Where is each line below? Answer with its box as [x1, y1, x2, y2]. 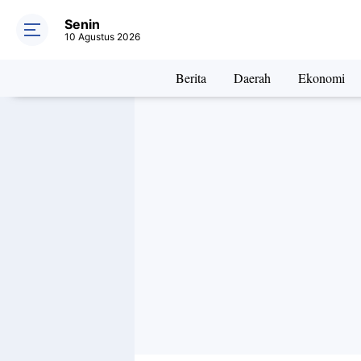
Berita [175, 69, 206, 86]
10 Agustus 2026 [64, 31, 140, 43]
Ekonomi [297, 69, 345, 86]
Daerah [233, 69, 271, 86]
